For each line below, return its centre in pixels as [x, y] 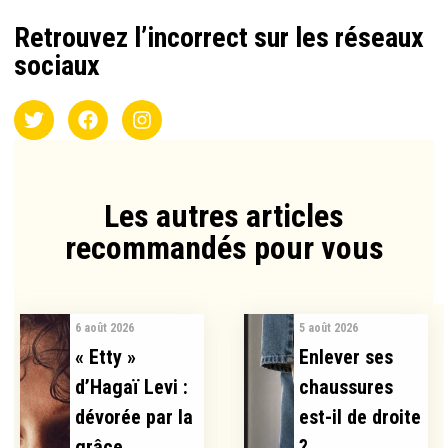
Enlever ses [346, 357]
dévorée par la [134, 417]
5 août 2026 [329, 328]
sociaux [57, 66]
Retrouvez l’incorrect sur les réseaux [219, 38]
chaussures [346, 387]
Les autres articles [224, 216]
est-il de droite [360, 417]
